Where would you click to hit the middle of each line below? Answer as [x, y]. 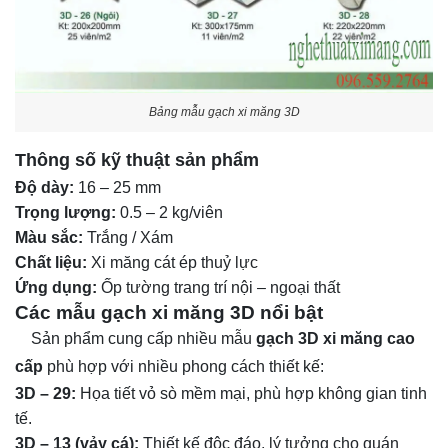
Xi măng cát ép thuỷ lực [172, 263]
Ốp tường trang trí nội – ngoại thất [218, 288]
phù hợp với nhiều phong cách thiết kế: [183, 367]
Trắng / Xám [128, 238]
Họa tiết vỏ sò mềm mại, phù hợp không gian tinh [251, 394]
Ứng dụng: [56, 288]
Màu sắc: [49, 238]
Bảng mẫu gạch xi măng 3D [224, 111]
